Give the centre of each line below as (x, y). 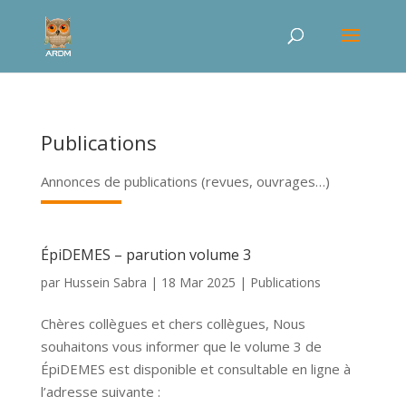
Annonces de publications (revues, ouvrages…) (185, 181)
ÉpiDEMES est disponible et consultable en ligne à (195, 369)
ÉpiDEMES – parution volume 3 (145, 255)
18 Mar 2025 (198, 282)
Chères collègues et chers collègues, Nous (173, 324)
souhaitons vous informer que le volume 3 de (181, 346)
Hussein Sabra (105, 282)
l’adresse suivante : (100, 391)
